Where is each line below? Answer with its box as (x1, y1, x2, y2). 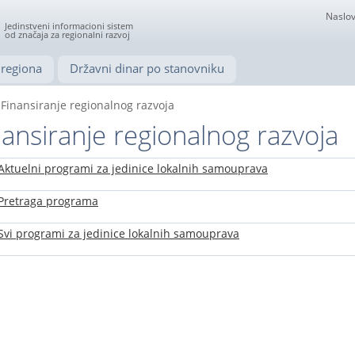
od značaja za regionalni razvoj (5, 29, 130, 40)
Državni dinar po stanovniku (70, 60, 224, 76)
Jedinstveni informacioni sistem (5, 20, 133, 32)
